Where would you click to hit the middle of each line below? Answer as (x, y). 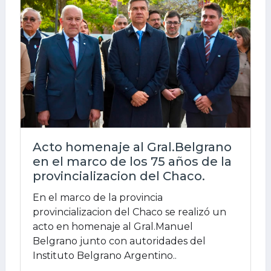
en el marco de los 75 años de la (132, 162)
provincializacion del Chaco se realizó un (129, 212)
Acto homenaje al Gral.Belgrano (132, 147)
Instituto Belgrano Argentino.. (105, 256)
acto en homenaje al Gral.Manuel (113, 227)
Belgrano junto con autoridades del (119, 241)
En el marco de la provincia (98, 198)
